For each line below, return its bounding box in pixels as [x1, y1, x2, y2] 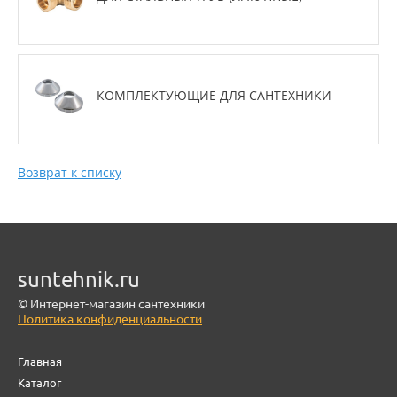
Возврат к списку [18, 164, 121, 181]
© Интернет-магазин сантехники [18, 297, 205, 311]
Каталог [18, 376, 61, 391]
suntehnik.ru [18, 267, 140, 292]
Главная [18, 354, 62, 370]
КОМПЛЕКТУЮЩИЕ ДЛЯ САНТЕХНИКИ [97, 87, 331, 104]
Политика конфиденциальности [18, 312, 202, 327]
